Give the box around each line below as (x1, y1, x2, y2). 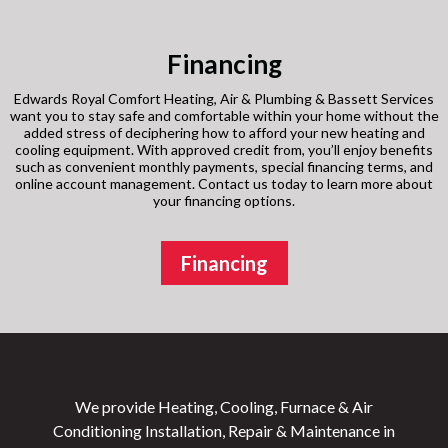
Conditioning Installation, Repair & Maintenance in (53, 421, 395, 441)
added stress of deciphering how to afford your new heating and (23, 124, 425, 142)
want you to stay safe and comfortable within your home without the (9, 107, 439, 125)
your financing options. (153, 192, 295, 210)
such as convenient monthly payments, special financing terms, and (15, 158, 433, 176)
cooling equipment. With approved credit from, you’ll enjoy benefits (15, 141, 433, 159)
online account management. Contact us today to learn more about (15, 175, 433, 193)
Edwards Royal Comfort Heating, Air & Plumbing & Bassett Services (14, 90, 434, 108)
